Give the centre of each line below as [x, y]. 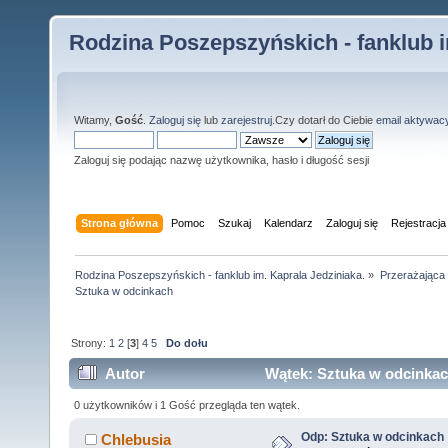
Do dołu [187, 342]
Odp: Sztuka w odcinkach [372, 436]
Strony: [90, 342]
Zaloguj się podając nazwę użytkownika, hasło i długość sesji [221, 160]
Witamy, [94, 120]
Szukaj [235, 222]
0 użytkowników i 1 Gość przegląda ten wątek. [187, 404]
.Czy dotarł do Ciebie [324, 120]
